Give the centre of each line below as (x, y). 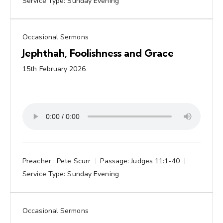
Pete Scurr (74, 161)
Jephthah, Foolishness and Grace (98, 53)
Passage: (115, 161)
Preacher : (39, 161)
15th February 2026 (54, 69)
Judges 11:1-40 (155, 161)
